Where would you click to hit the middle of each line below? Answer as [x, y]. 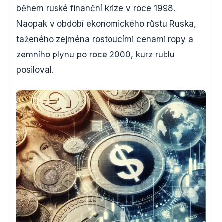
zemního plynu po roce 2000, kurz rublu [96, 55]
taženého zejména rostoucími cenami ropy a [105, 39]
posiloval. [35, 70]
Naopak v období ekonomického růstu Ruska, [106, 24]
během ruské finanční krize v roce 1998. [96, 8]
